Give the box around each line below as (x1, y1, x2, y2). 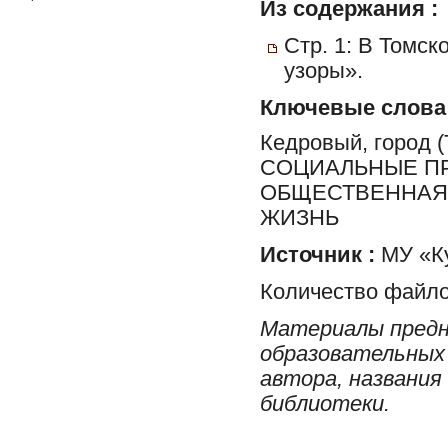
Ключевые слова (260, 96, 446, 120)
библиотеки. (260, 391, 390, 416)
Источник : (260, 242, 375, 267)
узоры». (284, 59, 363, 83)
